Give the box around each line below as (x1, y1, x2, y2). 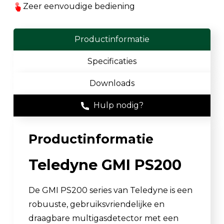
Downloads (89, 78, 134, 88)
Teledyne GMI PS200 (28, 155, 181, 173)
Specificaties (87, 56, 136, 66)
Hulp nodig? (91, 100, 143, 110)
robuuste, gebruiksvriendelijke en (28, 199, 164, 209)
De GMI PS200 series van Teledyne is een (28, 185, 192, 195)
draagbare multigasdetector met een (28, 213, 178, 223)
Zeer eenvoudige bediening (23, 1, 135, 11)
